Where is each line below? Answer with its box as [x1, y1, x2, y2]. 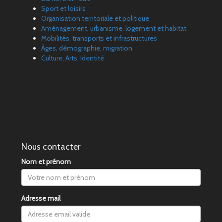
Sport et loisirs [41, 4, 86, 13]
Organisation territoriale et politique [41, 14, 149, 23]
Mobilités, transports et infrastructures [41, 34, 157, 43]
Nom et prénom [21, 157, 71, 166]
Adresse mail [21, 194, 60, 203]
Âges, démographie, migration [41, 44, 132, 53]
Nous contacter [21, 141, 81, 153]
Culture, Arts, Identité [41, 54, 104, 63]
